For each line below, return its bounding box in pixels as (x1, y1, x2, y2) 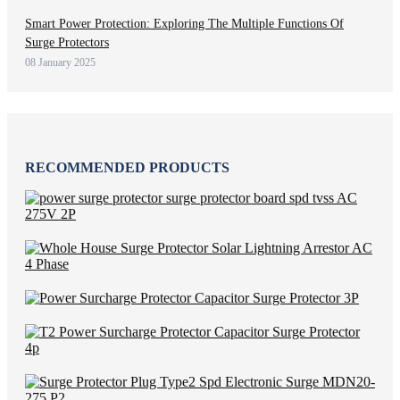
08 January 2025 (25, 55, 96, 69)
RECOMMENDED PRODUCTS (25, 159, 229, 175)
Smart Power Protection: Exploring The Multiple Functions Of (25, 16, 344, 30)
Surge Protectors (25, 35, 109, 49)
